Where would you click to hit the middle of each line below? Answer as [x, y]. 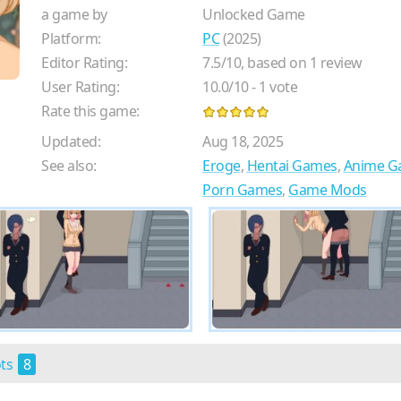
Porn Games [242, 190]
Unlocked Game [254, 15]
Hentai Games [292, 166]
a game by [74, 15]
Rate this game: [90, 111]
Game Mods [328, 190]
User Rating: [80, 87]
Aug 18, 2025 [243, 142]
